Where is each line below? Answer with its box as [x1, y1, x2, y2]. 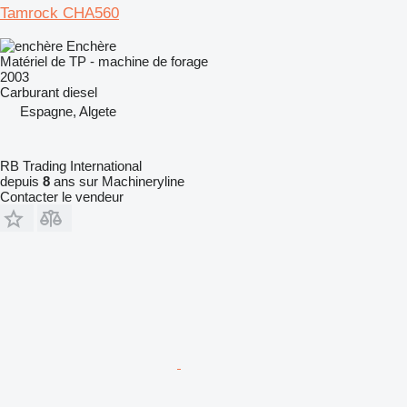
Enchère [66, 37, 116, 54]
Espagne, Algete [20, 103, 116, 119]
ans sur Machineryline [50, 173, 184, 189]
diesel [63, 84, 97, 100]
